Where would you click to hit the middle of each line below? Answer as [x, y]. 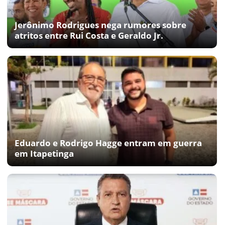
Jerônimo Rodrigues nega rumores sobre [100, 25]
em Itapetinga [44, 153]
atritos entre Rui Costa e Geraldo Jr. [89, 35]
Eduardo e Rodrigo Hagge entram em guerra [108, 143]
